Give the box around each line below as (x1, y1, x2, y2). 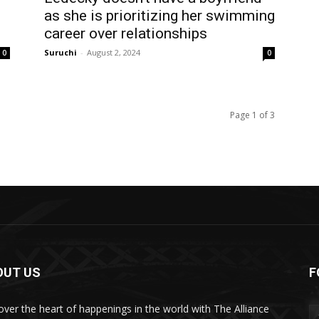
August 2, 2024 (87, 46, 140, 58)
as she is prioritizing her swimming (44, 6, 275, 24)
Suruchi (44, 46, 77, 58)
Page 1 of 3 (230, 108, 275, 121)
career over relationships (44, 24, 207, 42)
